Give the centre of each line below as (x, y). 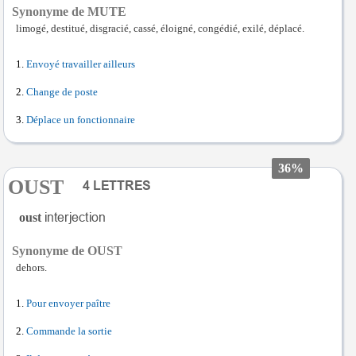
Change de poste (62, 92)
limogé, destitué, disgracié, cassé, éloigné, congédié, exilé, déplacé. (160, 28)
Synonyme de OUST (67, 250)
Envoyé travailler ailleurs (81, 64)
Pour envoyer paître (68, 303)
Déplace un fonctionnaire (81, 120)
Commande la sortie (69, 331)
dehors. (31, 267)
